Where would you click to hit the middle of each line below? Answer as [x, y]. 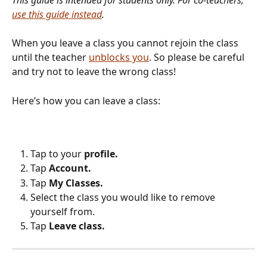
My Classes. [76, 183]
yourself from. [63, 212]
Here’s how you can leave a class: [86, 100]
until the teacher [50, 58]
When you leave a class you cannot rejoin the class [126, 43]
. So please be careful [198, 58]
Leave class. [77, 226]
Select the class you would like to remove [124, 198]
